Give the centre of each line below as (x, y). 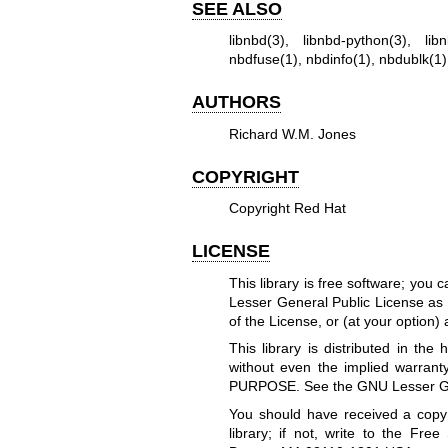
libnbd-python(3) (355, 40)
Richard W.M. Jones (292, 133)
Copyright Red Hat (287, 208)
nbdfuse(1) (263, 59)
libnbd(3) (256, 40)
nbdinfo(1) (338, 59)
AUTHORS (236, 102)
